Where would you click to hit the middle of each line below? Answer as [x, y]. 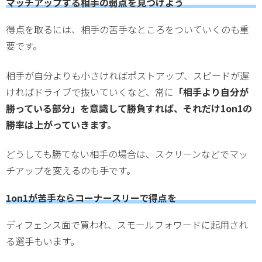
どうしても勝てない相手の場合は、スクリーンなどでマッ [127, 154]
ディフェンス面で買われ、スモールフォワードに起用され [127, 225]
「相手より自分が [211, 92]
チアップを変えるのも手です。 [71, 170]
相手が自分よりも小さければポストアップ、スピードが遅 [127, 75]
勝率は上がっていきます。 [61, 124]
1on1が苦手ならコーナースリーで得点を [91, 197]
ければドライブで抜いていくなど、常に [90, 92]
